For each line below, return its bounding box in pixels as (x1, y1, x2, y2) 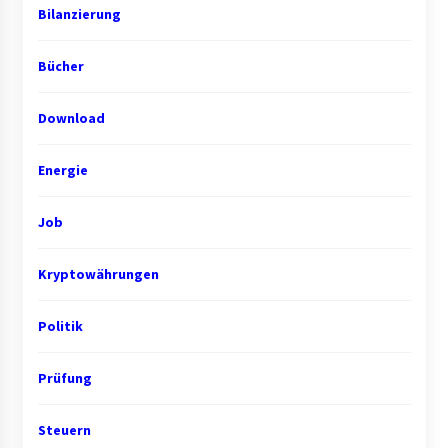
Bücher (37, 57, 84, 76)
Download (37, 109, 105, 128)
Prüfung (37, 369, 92, 388)
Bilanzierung (37, 5, 121, 24)
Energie (37, 161, 88, 180)
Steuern (37, 421, 91, 440)
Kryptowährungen (37, 265, 159, 284)
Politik (37, 317, 83, 336)
